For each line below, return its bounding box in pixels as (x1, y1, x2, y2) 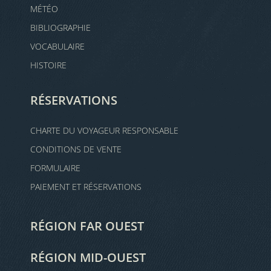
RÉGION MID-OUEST (30, 249, 146, 266)
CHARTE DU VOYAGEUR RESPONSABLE (30, 125, 178, 136)
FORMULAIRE (30, 162, 80, 174)
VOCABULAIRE (30, 41, 85, 52)
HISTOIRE (30, 59, 67, 71)
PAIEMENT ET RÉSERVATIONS (30, 181, 142, 192)
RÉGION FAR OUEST (30, 218, 144, 234)
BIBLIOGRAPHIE (30, 22, 91, 33)
